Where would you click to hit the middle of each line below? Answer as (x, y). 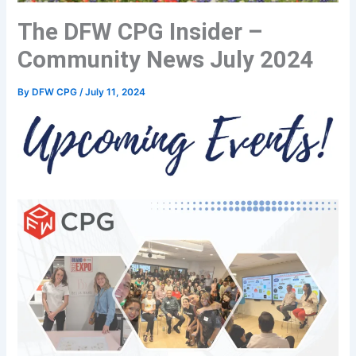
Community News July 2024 (166, 59)
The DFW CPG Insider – (141, 31)
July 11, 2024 (116, 92)
